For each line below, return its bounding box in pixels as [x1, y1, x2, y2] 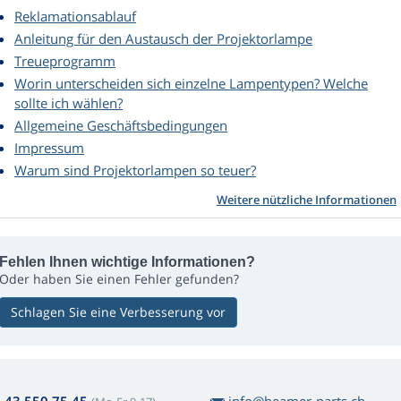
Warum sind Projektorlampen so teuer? [14, 161, 256, 180]
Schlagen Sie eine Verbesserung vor [11, 303, 226, 321]
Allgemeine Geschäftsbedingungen [14, 116, 227, 135]
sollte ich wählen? [14, 94, 123, 113]
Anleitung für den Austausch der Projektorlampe [14, 30, 312, 48]
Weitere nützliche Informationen [217, 192, 397, 209]
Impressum [14, 139, 84, 158]
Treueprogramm [14, 52, 115, 71]
